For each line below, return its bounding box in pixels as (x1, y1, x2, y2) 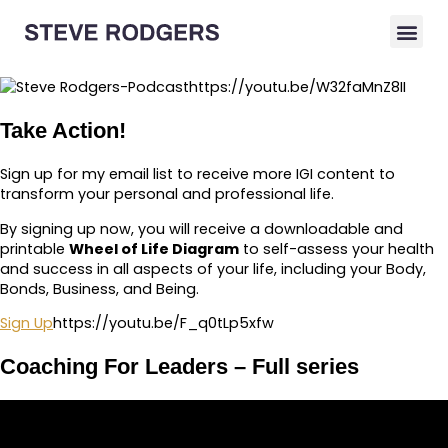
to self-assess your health (239, 238, 434, 259)
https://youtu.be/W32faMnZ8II (189, 77, 406, 98)
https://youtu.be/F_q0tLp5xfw (53, 313, 274, 334)
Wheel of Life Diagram (69, 238, 239, 259)
